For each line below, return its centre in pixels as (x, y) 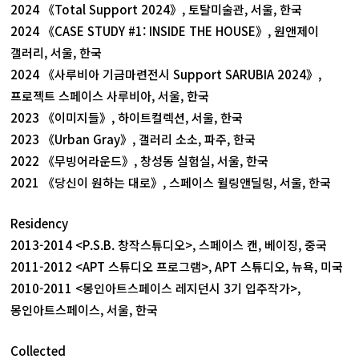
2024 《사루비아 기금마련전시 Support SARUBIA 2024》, (166, 74)
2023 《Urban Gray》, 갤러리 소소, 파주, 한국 (133, 139)
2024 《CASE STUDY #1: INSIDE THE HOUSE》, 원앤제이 (165, 31)
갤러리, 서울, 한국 (56, 52)
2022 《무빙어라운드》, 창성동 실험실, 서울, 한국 (140, 161)
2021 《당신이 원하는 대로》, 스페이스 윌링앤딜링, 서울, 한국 (171, 182)
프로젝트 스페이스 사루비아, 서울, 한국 (110, 96)
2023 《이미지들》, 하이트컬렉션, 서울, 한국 (127, 117)
